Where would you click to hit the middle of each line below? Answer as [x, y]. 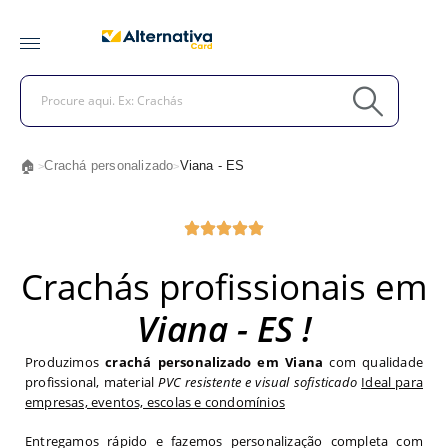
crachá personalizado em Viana [214, 362]
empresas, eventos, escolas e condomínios [155, 402]
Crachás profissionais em [224, 286]
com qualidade [373, 362]
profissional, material [92, 382]
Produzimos [65, 362]
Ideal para [392, 382]
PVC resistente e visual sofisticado [257, 382]
